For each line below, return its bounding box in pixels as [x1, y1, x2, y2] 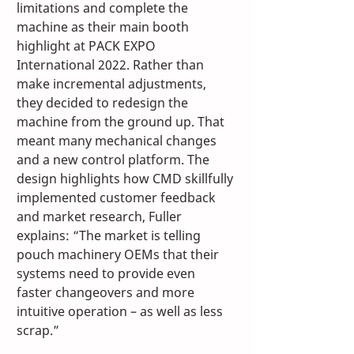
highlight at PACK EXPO [17, 36, 159, 55]
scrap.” [17, 321, 59, 339]
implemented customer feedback [17, 188, 219, 206]
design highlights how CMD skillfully [17, 169, 236, 187]
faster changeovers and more [17, 283, 198, 301]
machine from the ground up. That [17, 112, 228, 130]
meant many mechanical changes [17, 131, 220, 149]
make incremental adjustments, [17, 74, 209, 92]
